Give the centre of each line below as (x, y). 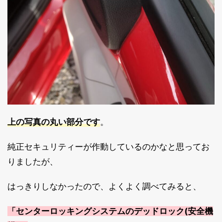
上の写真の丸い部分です (54, 122)
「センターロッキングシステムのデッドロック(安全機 (110, 211)
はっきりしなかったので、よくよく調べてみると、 (104, 187)
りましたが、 (33, 162)
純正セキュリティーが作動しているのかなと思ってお (109, 147)
